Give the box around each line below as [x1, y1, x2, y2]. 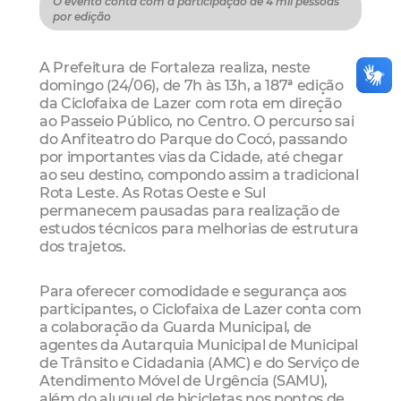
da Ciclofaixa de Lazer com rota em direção [39, 94, 342, 113]
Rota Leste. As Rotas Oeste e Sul [39, 183, 266, 202]
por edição [53, 10, 111, 24]
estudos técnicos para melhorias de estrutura [39, 219, 359, 238]
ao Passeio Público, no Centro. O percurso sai [39, 112, 354, 131]
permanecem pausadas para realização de [39, 201, 340, 220]
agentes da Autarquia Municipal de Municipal [39, 335, 359, 354]
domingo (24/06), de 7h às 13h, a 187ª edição [39, 76, 344, 95]
